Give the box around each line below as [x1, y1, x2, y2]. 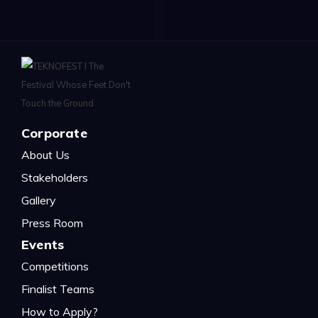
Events [21, 236, 65, 253]
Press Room [21, 215, 83, 230]
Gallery [21, 192, 56, 207]
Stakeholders [21, 170, 88, 185]
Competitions [21, 258, 89, 273]
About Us [21, 147, 70, 162]
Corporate [21, 124, 87, 141]
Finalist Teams [21, 281, 94, 296]
